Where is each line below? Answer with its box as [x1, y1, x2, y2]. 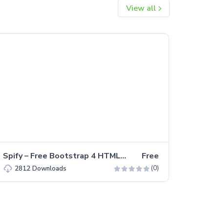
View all [126, 2, 158, 14]
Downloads [32, 164, 67, 173]
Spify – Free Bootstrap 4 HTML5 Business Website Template [120, 150, 127, 161]
